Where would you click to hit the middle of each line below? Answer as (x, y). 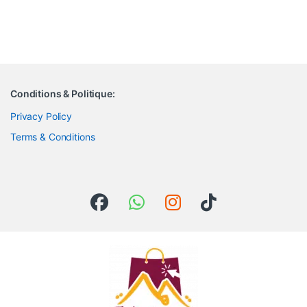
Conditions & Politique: (63, 93)
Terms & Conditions (53, 136)
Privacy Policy (41, 116)
